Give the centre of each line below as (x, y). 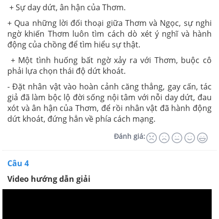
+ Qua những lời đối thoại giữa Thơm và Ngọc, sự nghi (109, 23)
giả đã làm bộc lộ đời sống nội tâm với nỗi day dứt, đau (109, 98)
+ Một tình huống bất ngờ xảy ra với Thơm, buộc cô (109, 60)
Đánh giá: (130, 136)
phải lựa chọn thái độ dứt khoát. (66, 71)
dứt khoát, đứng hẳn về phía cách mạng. (82, 119)
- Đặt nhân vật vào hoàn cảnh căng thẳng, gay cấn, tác (109, 87)
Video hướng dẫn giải (49, 179)
